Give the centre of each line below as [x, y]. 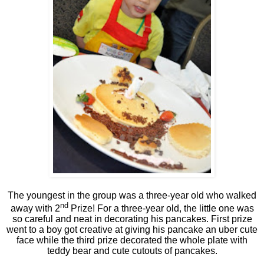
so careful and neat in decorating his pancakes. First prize [132, 219]
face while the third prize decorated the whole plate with [132, 240]
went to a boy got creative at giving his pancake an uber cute [132, 229]
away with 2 [35, 208]
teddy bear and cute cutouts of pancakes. [132, 250]
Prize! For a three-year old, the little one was [161, 208]
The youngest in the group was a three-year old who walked [132, 195]
